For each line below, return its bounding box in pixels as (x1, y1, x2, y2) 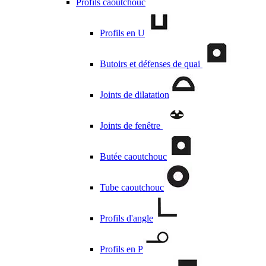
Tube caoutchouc (100, 182, 164, 192)
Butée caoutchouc (100, 151, 167, 161)
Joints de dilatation (100, 89, 169, 100)
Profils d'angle (100, 213, 153, 223)
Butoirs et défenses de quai (100, 58, 202, 69)
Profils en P (100, 243, 143, 254)
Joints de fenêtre (100, 120, 163, 131)
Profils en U (100, 27, 145, 38)
